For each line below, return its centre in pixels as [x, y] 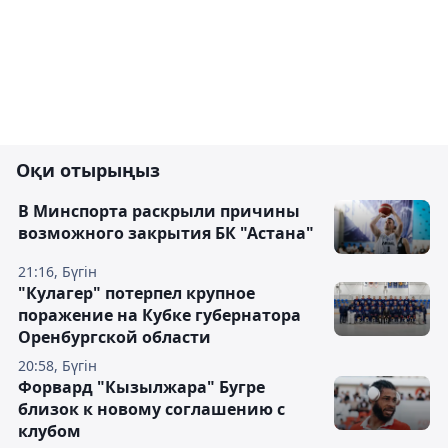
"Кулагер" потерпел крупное [136, 293]
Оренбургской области [114, 337]
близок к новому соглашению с [151, 409]
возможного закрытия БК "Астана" [166, 233]
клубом [49, 431]
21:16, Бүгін [57, 271]
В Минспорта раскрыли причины [159, 211]
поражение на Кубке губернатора [159, 315]
